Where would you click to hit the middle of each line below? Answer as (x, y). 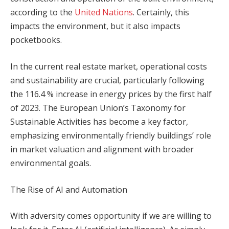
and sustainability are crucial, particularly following (107, 80)
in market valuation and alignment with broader (102, 149)
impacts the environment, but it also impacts (95, 26)
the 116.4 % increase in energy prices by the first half (111, 94)
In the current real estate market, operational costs (109, 66)
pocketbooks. (36, 40)
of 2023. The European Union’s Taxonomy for (98, 108)
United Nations (104, 13)
